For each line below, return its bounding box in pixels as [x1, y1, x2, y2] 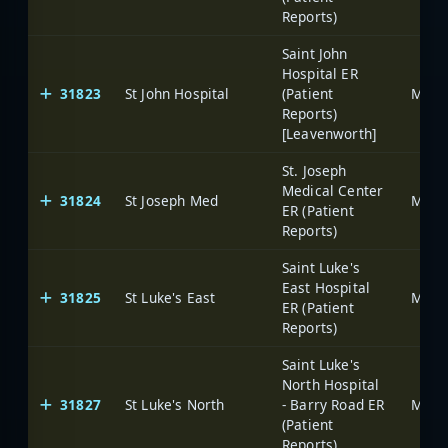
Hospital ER [282, 63, 358, 83]
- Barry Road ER [282, 394, 385, 414]
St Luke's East [125, 287, 216, 307]
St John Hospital [125, 83, 230, 103]
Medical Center [282, 180, 384, 200]
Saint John [282, 43, 348, 63]
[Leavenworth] [282, 123, 377, 143]
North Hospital [282, 374, 380, 394]
